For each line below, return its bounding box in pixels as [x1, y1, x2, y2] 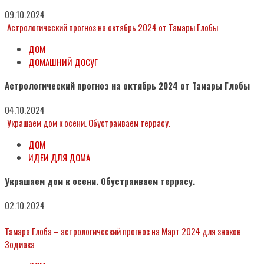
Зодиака [5, 237, 35, 250]
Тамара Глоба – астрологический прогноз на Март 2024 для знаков [5, 224, 241, 237]
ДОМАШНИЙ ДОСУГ [28, 55, 98, 69]
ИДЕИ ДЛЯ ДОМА [28, 151, 90, 164]
